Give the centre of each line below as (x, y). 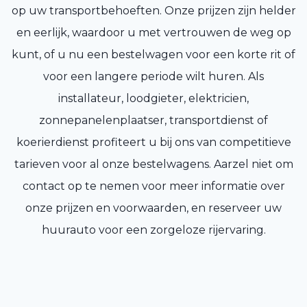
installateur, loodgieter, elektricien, (153, 99)
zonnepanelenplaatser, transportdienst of (153, 121)
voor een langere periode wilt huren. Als (153, 77)
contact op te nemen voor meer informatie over (153, 186)
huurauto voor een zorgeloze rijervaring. (153, 230)
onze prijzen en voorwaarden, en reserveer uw (153, 208)
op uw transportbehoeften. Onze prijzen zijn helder (153, 11)
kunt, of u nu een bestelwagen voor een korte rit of (153, 55)
